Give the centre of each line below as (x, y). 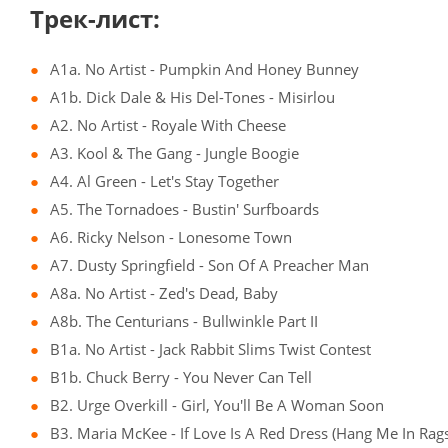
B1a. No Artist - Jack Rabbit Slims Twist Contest (210, 349)
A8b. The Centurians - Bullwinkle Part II (184, 321)
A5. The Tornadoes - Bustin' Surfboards (184, 209)
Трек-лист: (95, 19)
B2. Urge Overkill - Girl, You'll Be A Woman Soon (217, 405)
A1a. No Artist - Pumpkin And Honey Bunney (204, 69)
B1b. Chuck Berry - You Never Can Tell (181, 377)
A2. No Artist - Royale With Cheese (168, 125)
